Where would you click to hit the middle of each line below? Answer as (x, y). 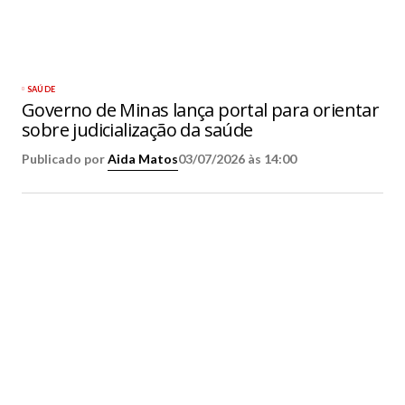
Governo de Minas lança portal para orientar (201, 110)
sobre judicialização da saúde (137, 130)
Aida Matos (143, 159)
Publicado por (65, 159)
